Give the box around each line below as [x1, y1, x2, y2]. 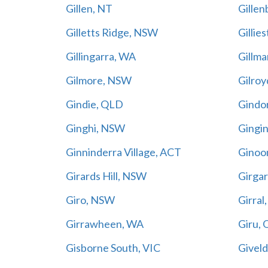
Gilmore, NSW [65, 73, 132, 87]
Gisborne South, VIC [65, 240, 160, 254]
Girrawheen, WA [65, 217, 144, 230]
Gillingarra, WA [65, 49, 136, 63]
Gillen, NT [65, 1, 112, 15]
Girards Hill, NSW [65, 169, 147, 182]
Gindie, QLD [65, 97, 123, 111]
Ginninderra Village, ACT [65, 145, 181, 159]
